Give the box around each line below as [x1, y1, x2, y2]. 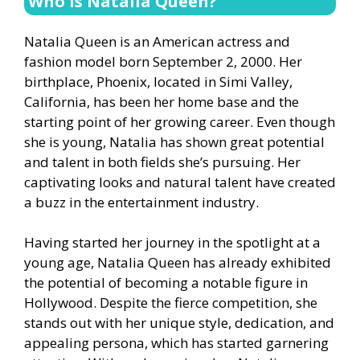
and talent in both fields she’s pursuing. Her [24, 152, 301, 171]
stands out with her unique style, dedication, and [24, 313, 334, 333]
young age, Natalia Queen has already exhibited [24, 253, 331, 272]
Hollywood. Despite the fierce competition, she [24, 293, 317, 313]
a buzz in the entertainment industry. [24, 192, 259, 211]
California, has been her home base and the [24, 92, 299, 111]
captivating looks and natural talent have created [24, 172, 336, 191]
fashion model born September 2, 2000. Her [24, 51, 302, 71]
